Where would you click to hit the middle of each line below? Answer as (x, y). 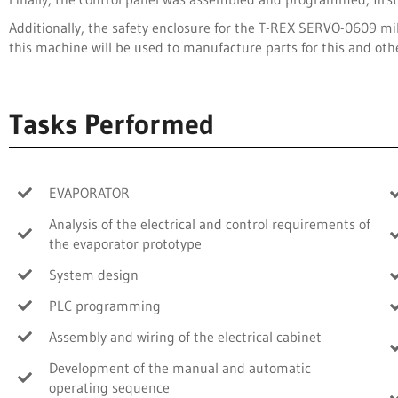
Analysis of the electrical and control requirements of (210, 223)
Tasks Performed (111, 123)
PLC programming (105, 305)
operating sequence (109, 387)
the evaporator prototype (125, 243)
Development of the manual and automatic (180, 367)
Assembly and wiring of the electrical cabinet (185, 336)
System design (94, 274)
